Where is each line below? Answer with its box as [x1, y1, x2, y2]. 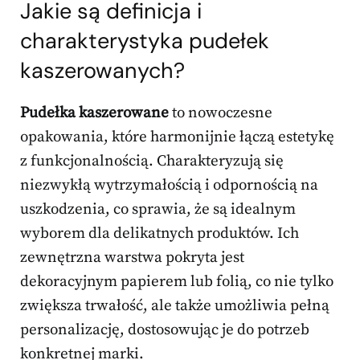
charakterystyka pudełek [20, 27, 269, 55]
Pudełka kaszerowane [20, 104, 169, 123]
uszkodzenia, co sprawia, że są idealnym [20, 200, 296, 219]
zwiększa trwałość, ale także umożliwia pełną [20, 297, 329, 316]
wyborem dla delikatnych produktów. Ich [20, 224, 299, 243]
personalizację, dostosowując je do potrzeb [20, 321, 309, 340]
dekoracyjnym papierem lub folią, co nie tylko [20, 272, 333, 292]
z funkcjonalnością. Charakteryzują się [20, 152, 284, 171]
